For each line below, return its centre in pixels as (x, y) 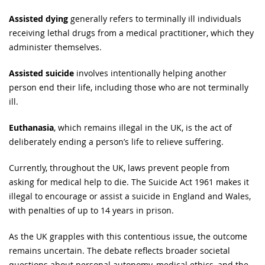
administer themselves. (55, 47)
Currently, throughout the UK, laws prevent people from (119, 167)
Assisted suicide (41, 73)
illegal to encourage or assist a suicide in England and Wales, (130, 196)
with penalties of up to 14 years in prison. (91, 210)
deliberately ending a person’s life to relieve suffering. (116, 141)
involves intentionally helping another (150, 73)
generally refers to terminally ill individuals (155, 18)
